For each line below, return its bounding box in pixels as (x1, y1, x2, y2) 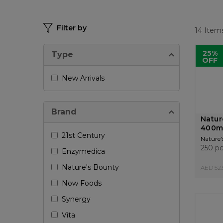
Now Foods (62, 179, 102, 188)
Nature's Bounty (62, 163, 119, 172)
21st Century (62, 131, 105, 140)
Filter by (57, 23, 87, 32)
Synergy (62, 195, 91, 204)
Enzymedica (62, 147, 105, 156)
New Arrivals (62, 74, 105, 83)
